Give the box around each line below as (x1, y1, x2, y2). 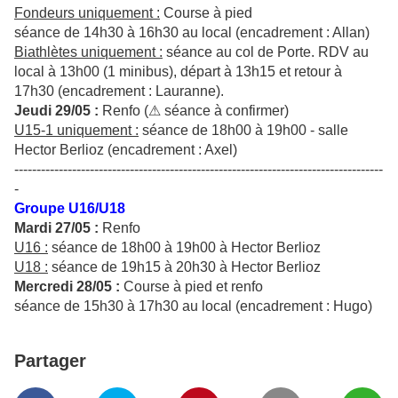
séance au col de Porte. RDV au (163, 44, 369, 60)
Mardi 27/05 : (14, 220, 99, 236)
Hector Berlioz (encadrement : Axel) (14, 142, 237, 158)
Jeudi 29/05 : (14, 103, 99, 119)
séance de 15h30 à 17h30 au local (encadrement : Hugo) (14, 298, 372, 314)
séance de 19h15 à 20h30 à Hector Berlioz (48, 259, 321, 275)
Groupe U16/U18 (14, 201, 125, 217)
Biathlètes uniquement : (14, 44, 163, 60)
